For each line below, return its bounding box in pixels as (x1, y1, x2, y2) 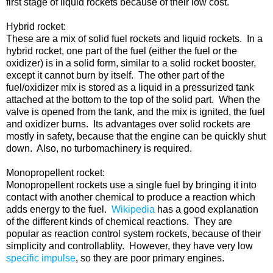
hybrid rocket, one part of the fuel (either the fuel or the (6, 46, 237, 57)
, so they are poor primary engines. (76, 253, 224, 264)
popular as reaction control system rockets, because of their (6, 229, 261, 239)
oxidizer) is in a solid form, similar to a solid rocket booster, (6, 58, 256, 69)
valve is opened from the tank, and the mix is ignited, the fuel (6, 107, 265, 118)
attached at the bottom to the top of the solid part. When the (6, 94, 260, 105)
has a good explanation (155, 204, 258, 215)
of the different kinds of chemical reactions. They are (6, 216, 232, 227)
